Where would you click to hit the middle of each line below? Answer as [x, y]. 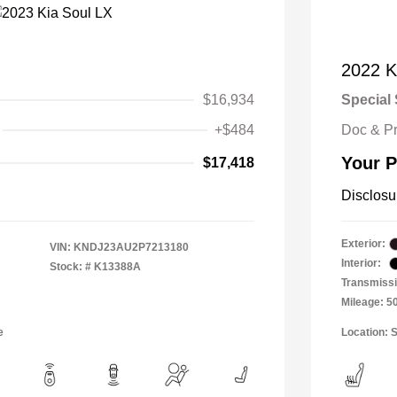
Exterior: [363, 244]
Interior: [361, 263]
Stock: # [70, 267]
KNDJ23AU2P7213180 [131, 247]
